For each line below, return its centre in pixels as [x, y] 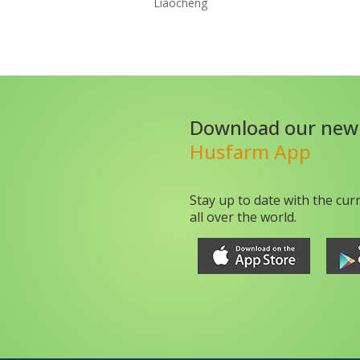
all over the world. [243, 217]
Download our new [274, 128]
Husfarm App [250, 152]
